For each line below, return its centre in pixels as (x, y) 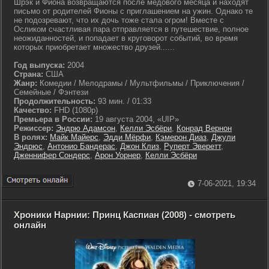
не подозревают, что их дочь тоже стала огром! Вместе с (119, 20)
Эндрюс (28, 146)
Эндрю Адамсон (86, 128)
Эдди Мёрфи (127, 137)
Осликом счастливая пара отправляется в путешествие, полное (131, 29)
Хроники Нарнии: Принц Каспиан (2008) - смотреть (125, 215)
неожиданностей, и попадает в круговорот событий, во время (126, 38)
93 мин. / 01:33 (123, 101)
